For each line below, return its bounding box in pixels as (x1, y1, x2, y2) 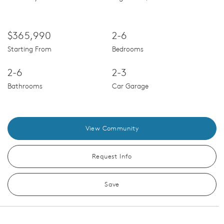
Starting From (7, 44, 51, 54)
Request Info (92, 152, 132, 161)
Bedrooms (112, 44, 143, 54)
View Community (85, 124, 139, 133)
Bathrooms (7, 81, 42, 91)
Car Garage (112, 81, 148, 91)
